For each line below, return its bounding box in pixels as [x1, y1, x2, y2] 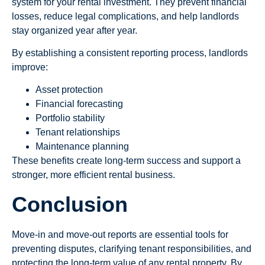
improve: [12, 62, 48, 73]
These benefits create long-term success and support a [12, 156, 241, 166]
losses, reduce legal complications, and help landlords [12, 11, 239, 21]
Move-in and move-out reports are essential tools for [12, 229, 228, 240]
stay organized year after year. [12, 25, 137, 35]
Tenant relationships [35, 127, 120, 138]
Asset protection [35, 85, 103, 95]
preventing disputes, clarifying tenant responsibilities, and [12, 243, 251, 254]
